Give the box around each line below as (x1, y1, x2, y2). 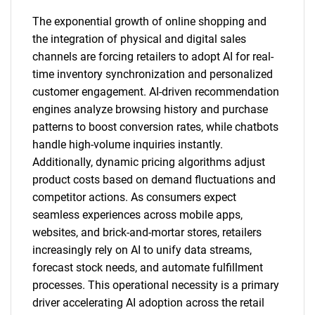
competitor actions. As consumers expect (32, 191, 236, 204)
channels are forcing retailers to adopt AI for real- (32, 50, 274, 63)
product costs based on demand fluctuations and (32, 173, 276, 186)
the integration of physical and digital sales (32, 32, 246, 46)
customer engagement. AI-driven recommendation (32, 85, 279, 98)
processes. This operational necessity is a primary (32, 278, 279, 292)
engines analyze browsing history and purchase (32, 103, 268, 116)
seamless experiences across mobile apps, (32, 208, 243, 221)
